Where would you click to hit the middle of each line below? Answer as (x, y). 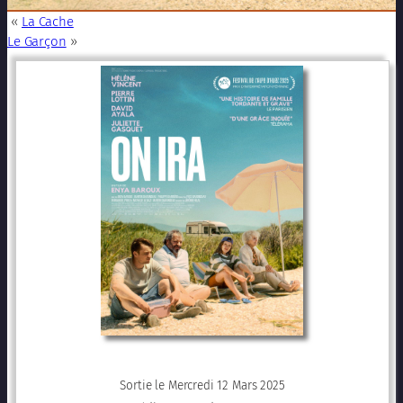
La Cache (48, 22)
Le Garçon (37, 42)
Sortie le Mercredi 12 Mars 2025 (202, 386)
